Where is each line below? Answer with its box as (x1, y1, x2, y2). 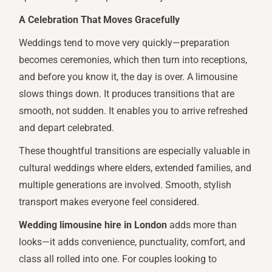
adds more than (167, 219, 237, 231)
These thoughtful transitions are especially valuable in (19, 145, 251, 157)
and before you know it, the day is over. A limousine (19, 71, 238, 83)
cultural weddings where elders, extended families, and (19, 162, 252, 174)
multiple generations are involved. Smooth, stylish (19, 179, 232, 191)
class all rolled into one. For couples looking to (19, 253, 217, 265)
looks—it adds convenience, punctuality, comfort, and (19, 236, 246, 248)
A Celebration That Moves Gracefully (19, 14, 180, 26)
